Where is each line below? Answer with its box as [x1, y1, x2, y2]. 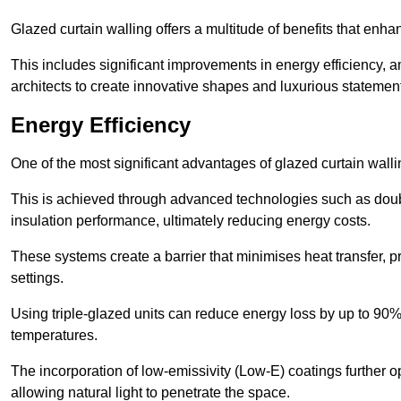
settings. [11, 270, 64, 286]
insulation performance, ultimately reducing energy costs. [11, 213, 371, 229]
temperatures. [11, 328, 98, 344]
